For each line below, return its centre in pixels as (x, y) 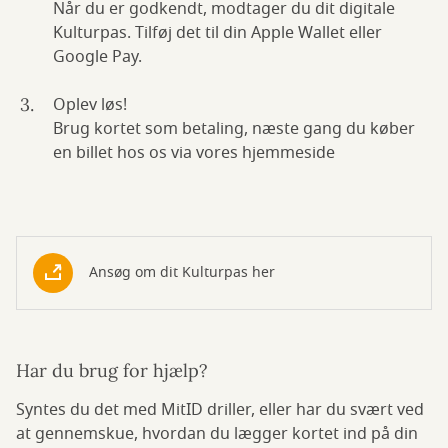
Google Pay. (97, 57)
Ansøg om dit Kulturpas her (182, 272)
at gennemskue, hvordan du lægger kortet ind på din (217, 434)
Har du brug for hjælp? (112, 370)
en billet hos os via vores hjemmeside (194, 153)
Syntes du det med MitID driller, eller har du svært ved (220, 410)
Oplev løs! (90, 105)
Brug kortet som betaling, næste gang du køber (234, 129)
